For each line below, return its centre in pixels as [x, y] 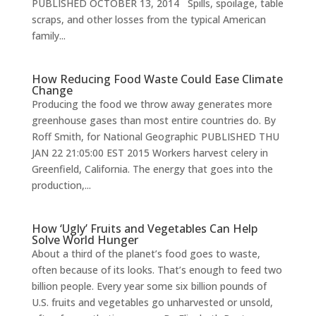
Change [52, 90]
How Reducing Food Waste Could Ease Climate [157, 79]
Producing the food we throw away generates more [152, 104]
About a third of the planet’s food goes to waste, [146, 254]
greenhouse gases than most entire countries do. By [153, 120]
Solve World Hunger [85, 240]
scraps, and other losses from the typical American [148, 19]
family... [48, 36]
